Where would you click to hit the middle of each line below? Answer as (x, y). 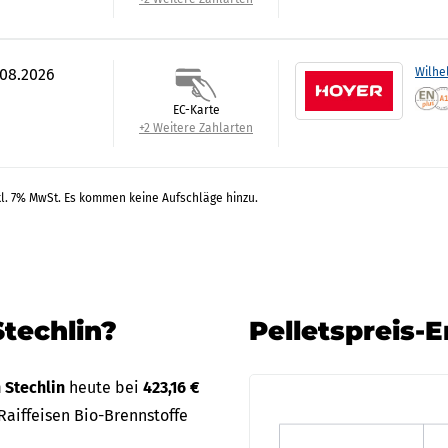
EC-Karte (196, 110)
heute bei (106, 387)
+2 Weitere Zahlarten (196, 128)
